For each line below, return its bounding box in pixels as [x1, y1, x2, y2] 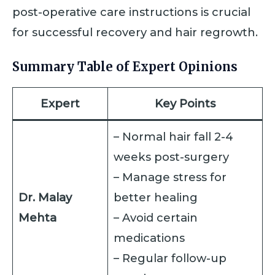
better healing [114, 190, 198, 205]
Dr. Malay [18, 190, 72, 205]
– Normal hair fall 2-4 [114, 130, 234, 144]
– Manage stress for [114, 170, 227, 185]
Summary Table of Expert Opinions [12, 59, 238, 75]
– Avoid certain [114, 211, 198, 225]
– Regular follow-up [114, 251, 227, 266]
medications [114, 231, 185, 246]
